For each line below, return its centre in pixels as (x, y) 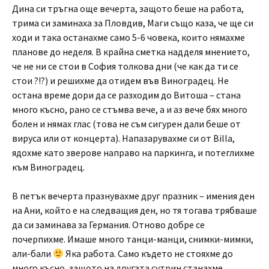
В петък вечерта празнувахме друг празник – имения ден (133, 196)
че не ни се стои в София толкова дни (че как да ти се (125, 66)
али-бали (32, 253)
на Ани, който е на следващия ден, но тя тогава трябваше (134, 210)
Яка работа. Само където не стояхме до (149, 253)
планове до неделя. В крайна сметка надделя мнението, (131, 52)
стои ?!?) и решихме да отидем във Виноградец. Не (120, 80)
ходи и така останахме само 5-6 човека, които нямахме (128, 37)
